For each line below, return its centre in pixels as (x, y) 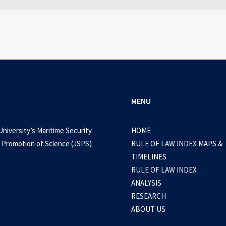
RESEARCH (149, 196)
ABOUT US (148, 209)
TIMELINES (149, 157)
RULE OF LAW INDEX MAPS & (177, 144)
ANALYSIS (146, 183)
